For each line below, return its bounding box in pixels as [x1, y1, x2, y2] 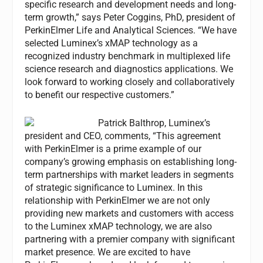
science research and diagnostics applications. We [25, 63, 234, 75]
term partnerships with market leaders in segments [25, 168, 234, 180]
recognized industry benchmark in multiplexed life [25, 50, 231, 62]
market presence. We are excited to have [25, 246, 191, 258]
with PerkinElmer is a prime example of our [25, 143, 202, 154]
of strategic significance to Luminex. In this [25, 181, 203, 193]
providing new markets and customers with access [25, 207, 234, 219]
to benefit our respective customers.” [25, 89, 175, 101]
